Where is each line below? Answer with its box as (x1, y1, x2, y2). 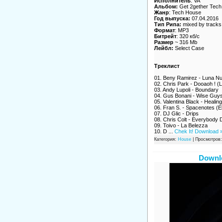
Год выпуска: (154, 15, 190, 22)
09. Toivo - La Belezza (154, 122, 208, 129)
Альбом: (154, 3, 178, 10)
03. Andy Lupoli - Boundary (154, 87, 219, 93)
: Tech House (168, 9, 201, 16)
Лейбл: (154, 45, 173, 52)
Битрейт (154, 33, 176, 40)
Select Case (173, 45, 204, 52)
